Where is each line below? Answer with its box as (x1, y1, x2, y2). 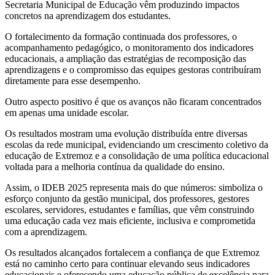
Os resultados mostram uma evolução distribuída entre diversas (5, 128, 247, 139)
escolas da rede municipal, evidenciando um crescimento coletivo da (5, 139, 268, 150)
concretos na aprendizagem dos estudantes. (5, 10, 171, 21)
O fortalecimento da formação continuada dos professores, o (5, 31, 237, 42)
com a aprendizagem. (5, 226, 87, 237)
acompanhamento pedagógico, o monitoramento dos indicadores (5, 42, 254, 53)
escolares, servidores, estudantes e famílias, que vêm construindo (5, 204, 254, 215)
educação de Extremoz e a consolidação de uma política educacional (5, 150, 269, 161)
